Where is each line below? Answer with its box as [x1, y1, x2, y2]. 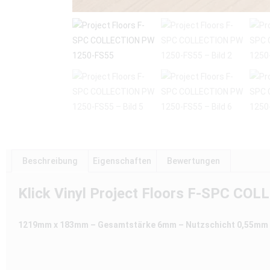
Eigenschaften [93, 156, 152, 166]
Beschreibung [22, 156, 78, 166]
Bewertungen [166, 156, 220, 166]
